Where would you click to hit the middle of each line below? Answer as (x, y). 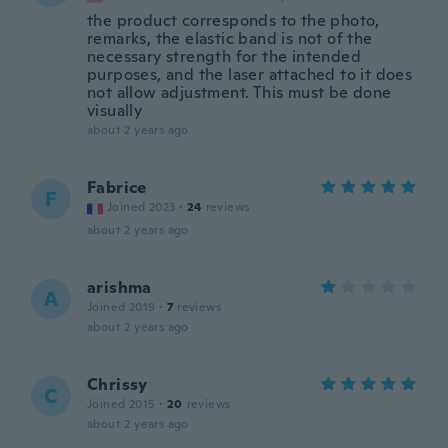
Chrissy (117, 384)
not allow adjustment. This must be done (239, 92)
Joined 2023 (141, 207)
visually (115, 110)
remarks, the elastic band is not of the (230, 38)
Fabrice (117, 187)
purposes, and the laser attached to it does (250, 74)
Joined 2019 (121, 307)
